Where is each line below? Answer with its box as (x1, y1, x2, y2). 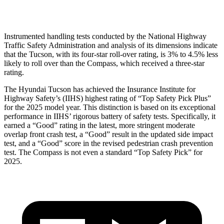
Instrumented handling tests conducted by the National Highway (4, 31, 206, 40)
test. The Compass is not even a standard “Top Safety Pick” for (4, 147, 202, 156)
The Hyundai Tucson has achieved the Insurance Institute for (4, 84, 195, 93)
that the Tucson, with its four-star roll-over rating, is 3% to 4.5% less (4, 49, 218, 58)
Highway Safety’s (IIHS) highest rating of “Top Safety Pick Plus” (4, 93, 211, 102)
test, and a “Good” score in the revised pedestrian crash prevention (4, 138, 213, 147)
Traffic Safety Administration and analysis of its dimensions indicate (4, 40, 217, 49)
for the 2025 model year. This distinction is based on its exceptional (4, 102, 215, 111)
